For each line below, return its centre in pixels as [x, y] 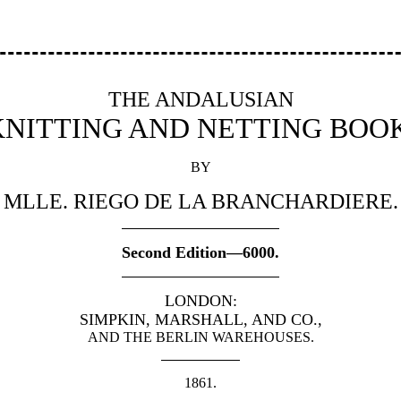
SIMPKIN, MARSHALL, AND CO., [200, 319]
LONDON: [200, 300]
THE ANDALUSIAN [200, 99]
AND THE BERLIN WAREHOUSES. [200, 337]
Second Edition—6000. [200, 252]
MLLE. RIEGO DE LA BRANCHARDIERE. [200, 201]
